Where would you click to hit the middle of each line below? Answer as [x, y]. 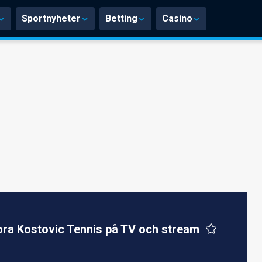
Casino [177, 18]
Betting [121, 18]
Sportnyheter [51, 18]
